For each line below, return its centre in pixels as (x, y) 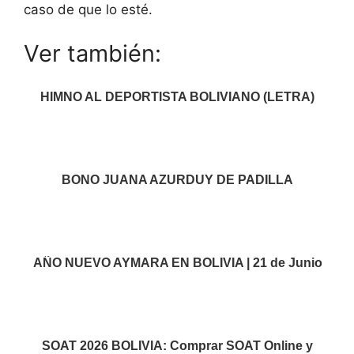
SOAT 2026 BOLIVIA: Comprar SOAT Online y (177, 345)
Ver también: (92, 53)
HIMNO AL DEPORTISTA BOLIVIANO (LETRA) (177, 96)
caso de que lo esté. (88, 9)
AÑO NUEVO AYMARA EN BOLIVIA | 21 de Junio (177, 262)
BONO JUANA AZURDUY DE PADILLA (177, 179)
